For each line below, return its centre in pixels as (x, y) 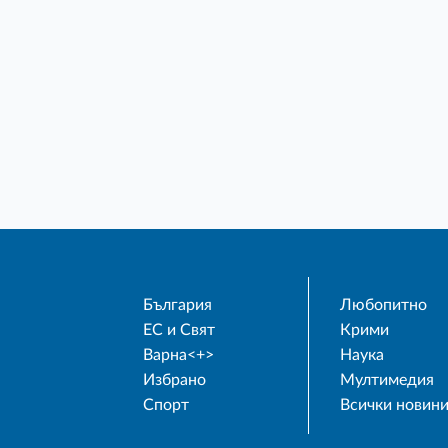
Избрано (174, 380)
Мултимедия (386, 380)
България (177, 305)
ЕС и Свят (179, 330)
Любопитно (383, 305)
